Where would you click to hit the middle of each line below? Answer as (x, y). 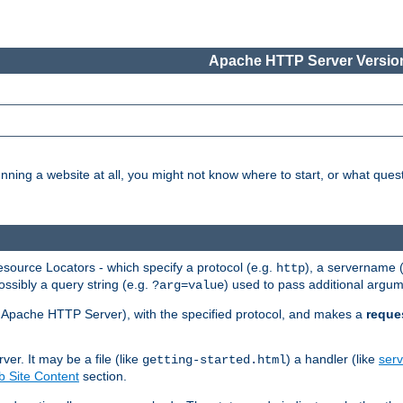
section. (103, 376)
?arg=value (188, 285)
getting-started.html (214, 359)
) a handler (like (332, 358)
